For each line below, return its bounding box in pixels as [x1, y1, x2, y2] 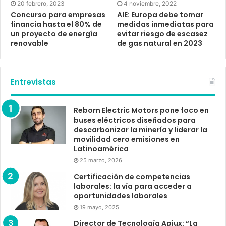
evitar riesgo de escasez [117, 28, 208, 39]
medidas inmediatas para [117, 19, 214, 29]
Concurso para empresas [11, 9, 105, 20]
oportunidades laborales [74, 190, 167, 201]
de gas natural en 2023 [117, 38, 202, 48]
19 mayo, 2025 [80, 203, 119, 211]
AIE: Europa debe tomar [117, 9, 203, 20]
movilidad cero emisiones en [74, 134, 180, 144]
